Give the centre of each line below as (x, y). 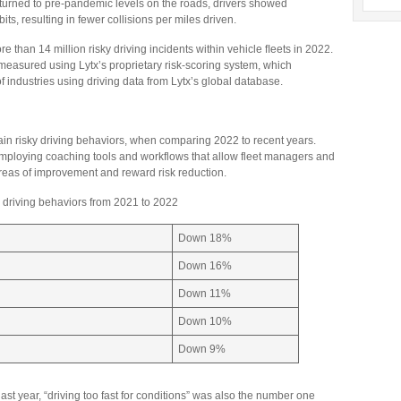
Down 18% (205, 238)
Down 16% (205, 266)
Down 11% (205, 294)
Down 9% (202, 349)
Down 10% (205, 321)
